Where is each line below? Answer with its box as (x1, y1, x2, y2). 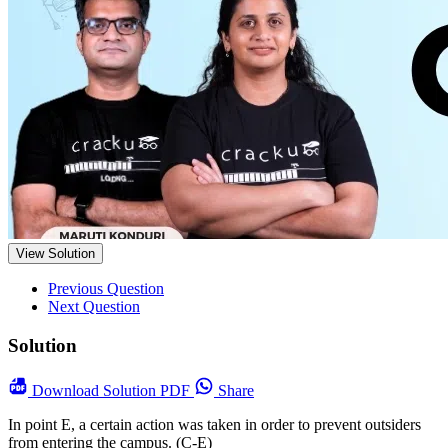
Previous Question (48, 280, 164, 298)
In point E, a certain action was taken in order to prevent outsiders (8, 415, 421, 433)
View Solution (16, 246, 95, 262)
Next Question (48, 298, 140, 316)
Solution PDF (103, 381, 194, 399)
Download (32, 381, 103, 399)
